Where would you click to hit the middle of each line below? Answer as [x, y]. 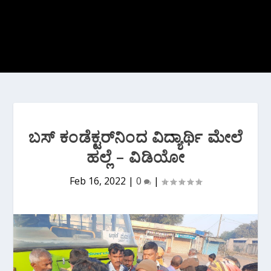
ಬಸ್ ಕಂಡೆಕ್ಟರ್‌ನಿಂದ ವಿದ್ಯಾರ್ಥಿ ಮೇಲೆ [135, 137]
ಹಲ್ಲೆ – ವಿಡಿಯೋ [135, 157]
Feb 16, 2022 [98, 181]
